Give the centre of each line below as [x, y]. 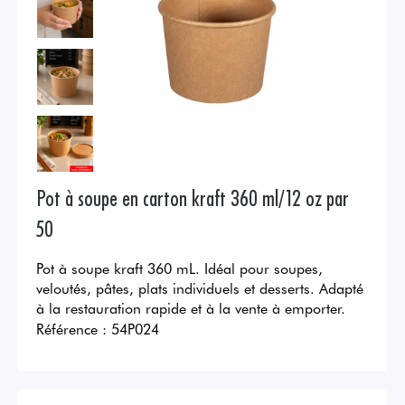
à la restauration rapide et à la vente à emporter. [191, 308]
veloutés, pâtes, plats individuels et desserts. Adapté [200, 288]
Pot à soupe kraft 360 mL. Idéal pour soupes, [179, 268]
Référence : [71, 329]
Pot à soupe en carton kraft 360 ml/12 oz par [193, 197]
